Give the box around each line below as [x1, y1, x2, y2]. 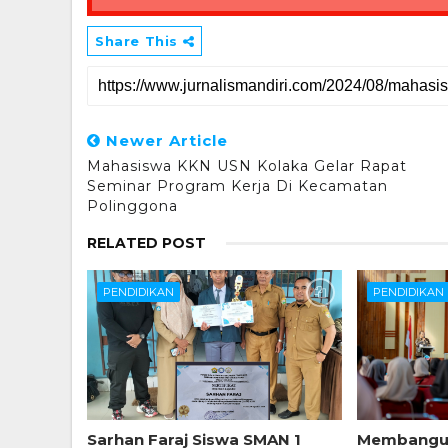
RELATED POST [87, 234, 206, 253]
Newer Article [101, 131, 228, 151]
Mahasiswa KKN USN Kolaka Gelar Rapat [87, 157, 407, 176]
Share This [95, 33, 183, 50]
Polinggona [87, 197, 178, 216]
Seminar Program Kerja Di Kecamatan [87, 177, 388, 196]
